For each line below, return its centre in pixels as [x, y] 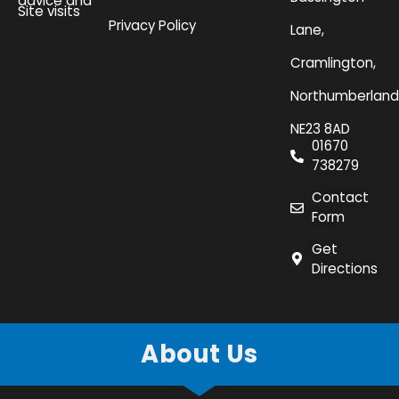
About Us [199, 354]
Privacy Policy [152, 26]
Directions [344, 268]
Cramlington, [333, 63]
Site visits [49, 12]
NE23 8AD [320, 129]
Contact [340, 198]
